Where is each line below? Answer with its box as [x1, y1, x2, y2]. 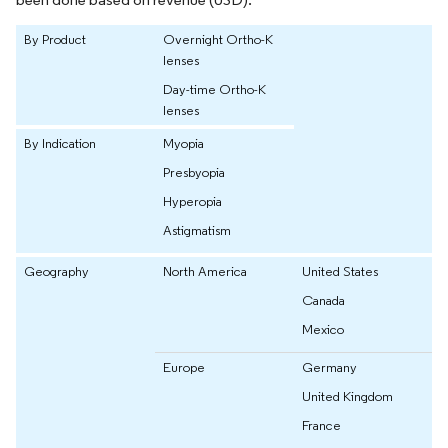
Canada [302, 291, 345, 310]
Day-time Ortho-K [163, 80, 266, 99]
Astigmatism [163, 221, 231, 240]
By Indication [24, 134, 96, 153]
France [302, 416, 341, 435]
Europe [163, 358, 205, 377]
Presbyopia [163, 163, 225, 182]
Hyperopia [163, 192, 222, 211]
